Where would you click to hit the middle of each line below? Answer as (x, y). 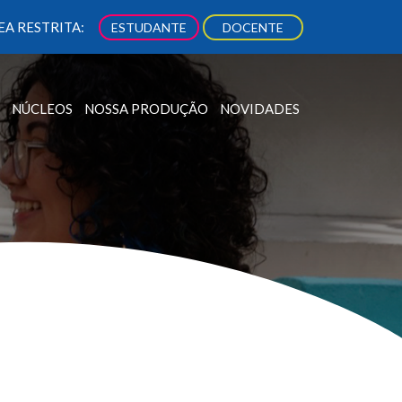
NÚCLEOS (42, 108)
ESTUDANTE (149, 27)
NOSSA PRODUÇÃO (146, 108)
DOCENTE (253, 27)
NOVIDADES (260, 108)
